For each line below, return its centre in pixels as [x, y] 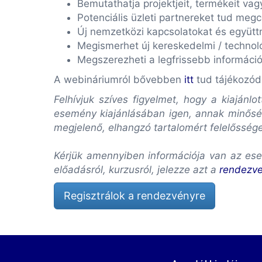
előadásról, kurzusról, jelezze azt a [137, 170]
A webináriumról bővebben [119, 80]
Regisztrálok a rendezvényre [135, 196]
